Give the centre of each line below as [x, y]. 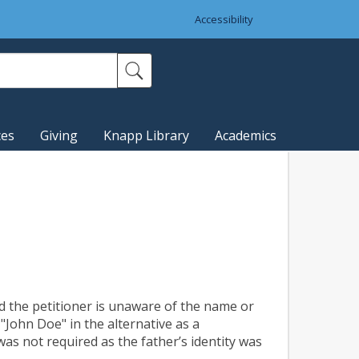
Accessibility [224, 19]
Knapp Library [146, 136]
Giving [59, 136]
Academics [246, 136]
